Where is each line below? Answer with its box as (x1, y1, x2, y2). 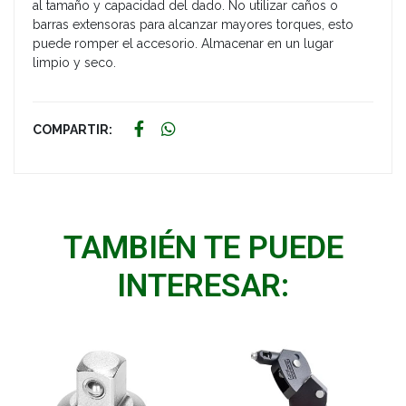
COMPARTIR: (33, 122, 112, 138)
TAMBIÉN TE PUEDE (63, 229, 343, 267)
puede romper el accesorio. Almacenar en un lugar (33, 36, 333, 52)
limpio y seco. (33, 55, 116, 71)
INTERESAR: (117, 267, 289, 305)
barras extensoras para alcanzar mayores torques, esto (33, 17, 353, 33)
